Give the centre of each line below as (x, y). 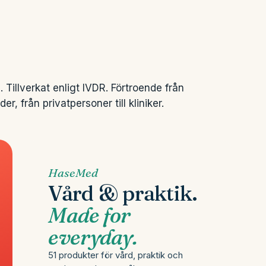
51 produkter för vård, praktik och (116, 255)
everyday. (93, 237)
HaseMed (73, 172)
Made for (89, 215)
